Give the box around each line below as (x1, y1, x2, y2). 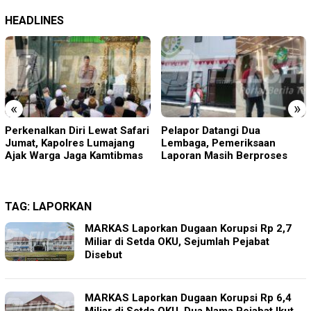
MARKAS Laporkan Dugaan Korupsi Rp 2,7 (85, 222, 292, 235)
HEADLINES (5, 13, 64, 27)
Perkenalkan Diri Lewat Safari (5, 124, 149, 137)
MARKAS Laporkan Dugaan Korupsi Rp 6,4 (85, 292, 292, 305)
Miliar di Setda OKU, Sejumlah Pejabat (85, 235, 269, 249)
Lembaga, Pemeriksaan (160, 137, 276, 150)
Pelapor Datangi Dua (160, 124, 260, 137)
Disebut (85, 249, 122, 262)
